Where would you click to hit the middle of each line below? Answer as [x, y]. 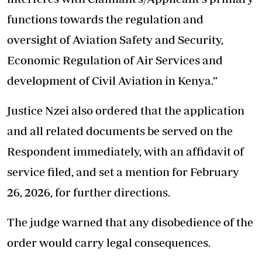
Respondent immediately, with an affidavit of [125, 151]
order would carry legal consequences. [109, 242]
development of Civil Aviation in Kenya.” [112, 80]
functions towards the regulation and [105, 19]
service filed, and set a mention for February [123, 172]
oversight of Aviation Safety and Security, [115, 39]
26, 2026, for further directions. [89, 192]
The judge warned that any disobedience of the [130, 222]
